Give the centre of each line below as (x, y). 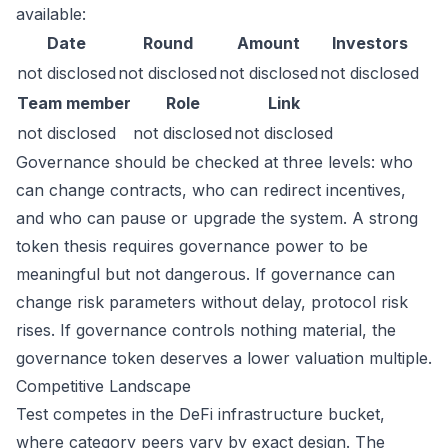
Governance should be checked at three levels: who (214, 162)
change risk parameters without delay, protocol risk (212, 302)
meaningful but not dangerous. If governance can (205, 274)
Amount (268, 43)
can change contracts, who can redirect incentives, (211, 190)
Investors (369, 43)
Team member (74, 103)
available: (51, 14)
